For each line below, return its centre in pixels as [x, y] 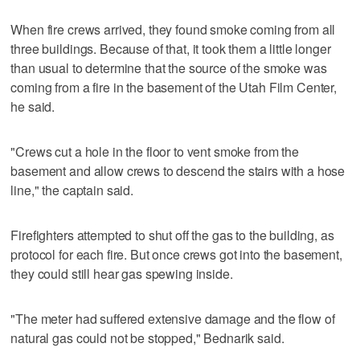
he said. [33, 106]
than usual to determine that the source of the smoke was [169, 67]
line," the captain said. [72, 190]
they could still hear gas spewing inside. [122, 273]
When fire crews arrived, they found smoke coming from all [173, 29]
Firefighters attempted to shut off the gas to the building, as [172, 235]
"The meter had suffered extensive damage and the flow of [173, 318]
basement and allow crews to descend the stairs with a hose [178, 170]
